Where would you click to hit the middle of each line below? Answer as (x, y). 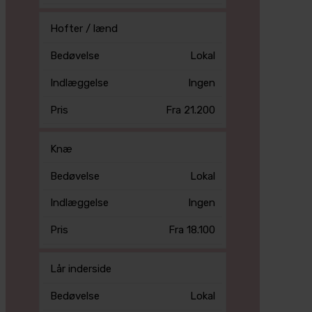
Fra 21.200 (191, 110)
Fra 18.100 (192, 230)
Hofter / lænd (84, 29)
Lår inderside (80, 269)
